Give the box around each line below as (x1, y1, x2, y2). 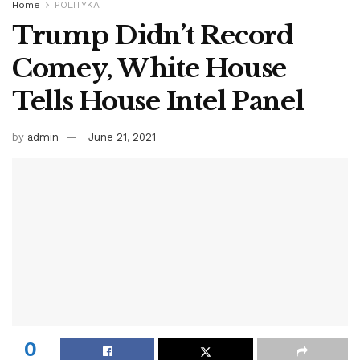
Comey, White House (12, 51, 286, 84)
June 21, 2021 (88, 130, 156, 143)
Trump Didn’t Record (12, 18, 293, 51)
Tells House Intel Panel (12, 84, 304, 117)
